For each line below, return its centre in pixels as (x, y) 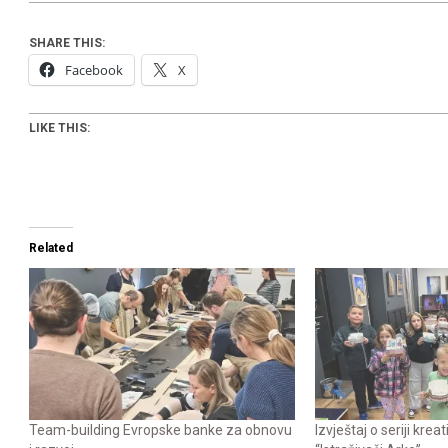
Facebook (94, 70)
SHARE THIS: (67, 43)
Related (51, 248)
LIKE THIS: (59, 128)
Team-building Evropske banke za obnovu (160, 430)
